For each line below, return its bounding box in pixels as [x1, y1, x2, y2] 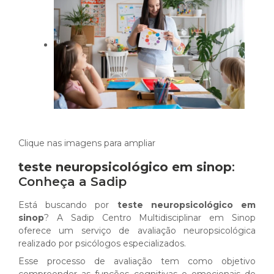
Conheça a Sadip [18, 174, 127, 190]
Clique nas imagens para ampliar [18, 138, 155, 149]
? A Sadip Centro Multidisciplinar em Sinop [44, 212, 256, 224]
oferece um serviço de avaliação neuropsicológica [18, 225, 256, 237]
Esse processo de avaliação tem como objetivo [18, 256, 256, 267]
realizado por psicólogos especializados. [18, 238, 186, 250]
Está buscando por [18, 199, 117, 211]
